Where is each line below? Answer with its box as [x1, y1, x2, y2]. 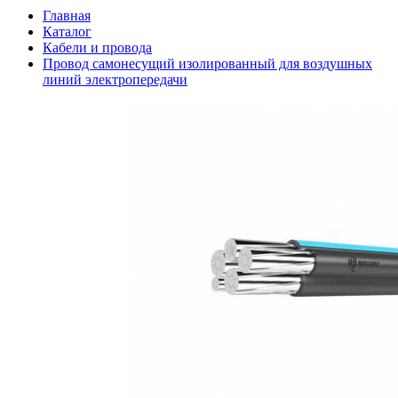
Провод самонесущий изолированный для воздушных [43, 56, 372, 72]
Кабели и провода [43, 40, 152, 56]
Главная [43, 8, 91, 24]
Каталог [43, 24, 92, 40]
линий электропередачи [43, 72, 187, 88]
